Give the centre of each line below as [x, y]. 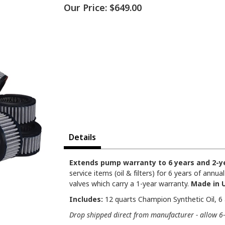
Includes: [86, 199]
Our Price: [85, 8]
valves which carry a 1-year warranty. [130, 184]
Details [82, 137]
